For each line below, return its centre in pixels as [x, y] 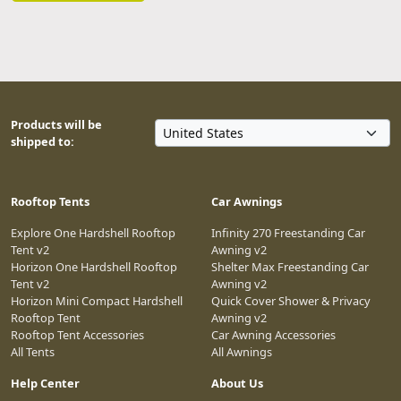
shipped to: [43, 141]
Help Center [45, 383]
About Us [237, 383]
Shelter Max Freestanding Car [290, 266]
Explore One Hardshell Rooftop [93, 232]
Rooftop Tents [50, 201]
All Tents [33, 351]
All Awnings [242, 351]
